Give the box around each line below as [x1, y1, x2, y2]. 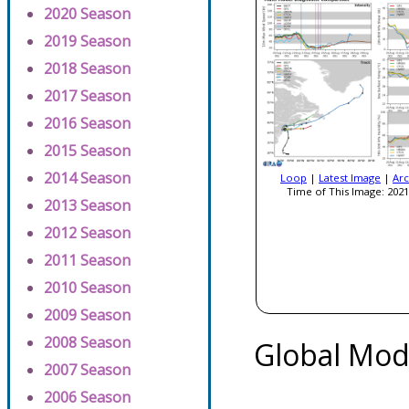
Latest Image [319, 171, 381, 185]
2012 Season [44, 223, 131, 243]
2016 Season [44, 113, 131, 133]
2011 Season [44, 250, 131, 270]
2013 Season [44, 195, 131, 215]
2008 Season [44, 332, 131, 352]
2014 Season [44, 168, 131, 188]
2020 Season [44, 4, 131, 24]
